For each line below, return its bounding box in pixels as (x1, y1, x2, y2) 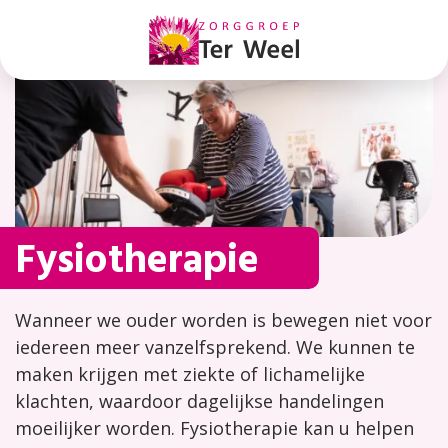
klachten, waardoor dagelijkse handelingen (15, 389, 384, 414)
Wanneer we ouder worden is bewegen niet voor (15, 308, 432, 333)
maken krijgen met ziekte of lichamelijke (15, 362, 365, 387)
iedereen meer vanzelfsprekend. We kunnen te (15, 335, 415, 360)
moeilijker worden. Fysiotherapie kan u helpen (15, 416, 414, 441)
